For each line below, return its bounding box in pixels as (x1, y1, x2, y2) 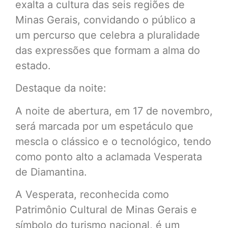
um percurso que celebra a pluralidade (15, 28, 200, 41)
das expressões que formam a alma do (15, 44, 200, 56)
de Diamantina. (15, 165, 87, 178)
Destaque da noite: (15, 82, 106, 95)
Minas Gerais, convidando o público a (15, 13, 195, 26)
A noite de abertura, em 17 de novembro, (15, 104, 213, 117)
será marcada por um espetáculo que (15, 120, 193, 132)
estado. (15, 59, 51, 72)
